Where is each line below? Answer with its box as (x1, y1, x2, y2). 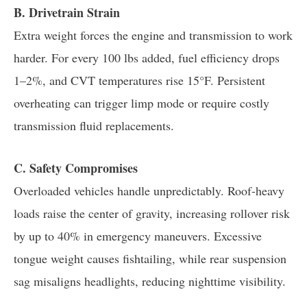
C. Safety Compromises (14, 158, 138, 177)
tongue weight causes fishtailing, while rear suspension (14, 249, 286, 267)
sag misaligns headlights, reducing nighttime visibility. (14, 272, 286, 289)
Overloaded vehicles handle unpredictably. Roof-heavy (14, 182, 284, 199)
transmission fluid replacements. (14, 116, 174, 134)
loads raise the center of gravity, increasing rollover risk (14, 204, 290, 221)
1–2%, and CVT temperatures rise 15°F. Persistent (14, 71, 265, 88)
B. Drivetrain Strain (14, 3, 120, 21)
